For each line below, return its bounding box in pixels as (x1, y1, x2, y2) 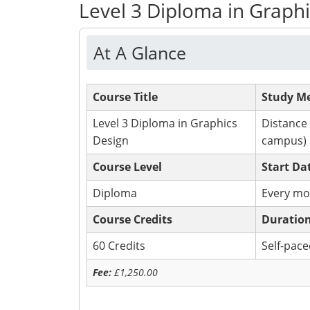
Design (93, 133, 129, 148)
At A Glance (93, 41, 186, 64)
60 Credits (93, 238, 145, 253)
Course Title (93, 89, 158, 104)
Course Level (93, 159, 162, 174)
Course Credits (93, 212, 172, 227)
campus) (262, 133, 307, 148)
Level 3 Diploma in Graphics (93, 116, 237, 131)
